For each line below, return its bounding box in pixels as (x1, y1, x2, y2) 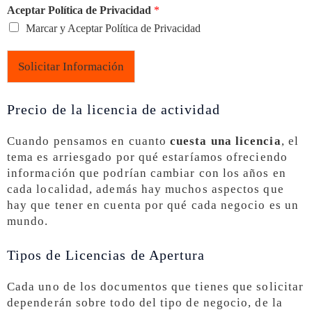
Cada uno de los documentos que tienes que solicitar (7, 280, 304, 294)
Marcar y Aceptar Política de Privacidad (26, 22, 201, 34)
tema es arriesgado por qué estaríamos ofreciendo (7, 150, 288, 164)
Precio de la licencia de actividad (7, 101, 220, 117)
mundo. (7, 214, 49, 228)
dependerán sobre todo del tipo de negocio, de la (7, 296, 283, 310)
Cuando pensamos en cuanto (7, 134, 171, 148)
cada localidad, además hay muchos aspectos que (7, 182, 284, 196)
